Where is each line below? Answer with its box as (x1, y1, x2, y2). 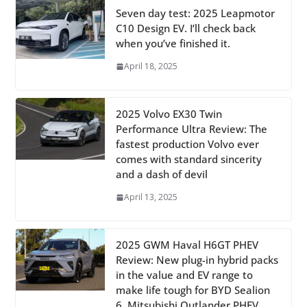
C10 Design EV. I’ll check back (115, 21, 256, 36)
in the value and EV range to (115, 268, 253, 282)
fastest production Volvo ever (115, 137, 259, 151)
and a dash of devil (115, 167, 208, 182)
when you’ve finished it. (115, 36, 230, 51)
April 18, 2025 (123, 60, 177, 73)
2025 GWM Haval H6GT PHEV (115, 238, 258, 252)
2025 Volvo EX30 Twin (115, 107, 222, 121)
